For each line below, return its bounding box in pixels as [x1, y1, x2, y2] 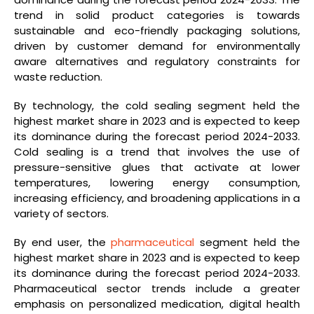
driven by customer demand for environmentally [14, 39, 300, 54]
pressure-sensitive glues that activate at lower [14, 160, 300, 175]
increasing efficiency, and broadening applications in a [14, 191, 300, 206]
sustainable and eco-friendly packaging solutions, [14, 23, 300, 39]
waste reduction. [14, 69, 102, 85]
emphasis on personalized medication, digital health [14, 296, 300, 311]
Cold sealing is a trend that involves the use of [14, 144, 300, 160]
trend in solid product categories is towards [14, 8, 300, 23]
